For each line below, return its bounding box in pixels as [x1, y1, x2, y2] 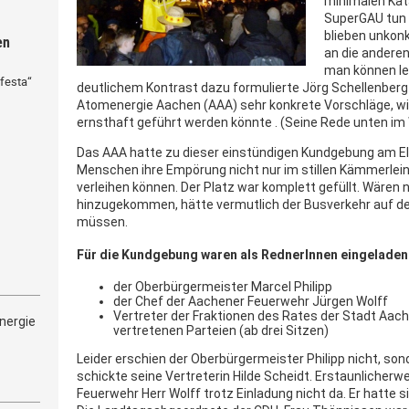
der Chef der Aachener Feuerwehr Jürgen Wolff [113, 293, 388, 309]
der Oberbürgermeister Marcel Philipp [113, 278, 332, 294]
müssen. [77, 214, 128, 229]
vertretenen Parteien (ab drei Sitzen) [113, 322, 329, 338]
